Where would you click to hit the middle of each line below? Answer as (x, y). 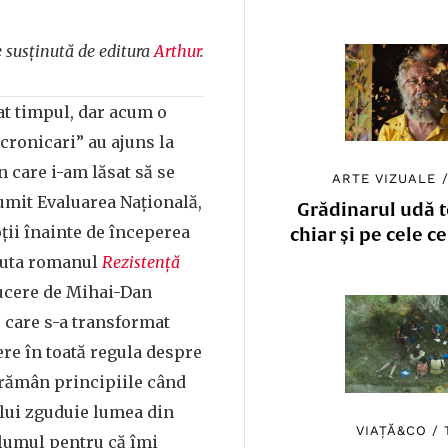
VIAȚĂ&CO (391, 430)
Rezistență (141, 262)
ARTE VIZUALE (384, 179)
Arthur (177, 51)
